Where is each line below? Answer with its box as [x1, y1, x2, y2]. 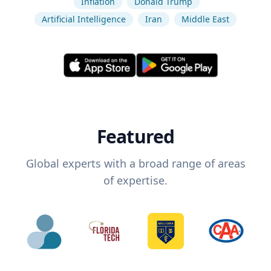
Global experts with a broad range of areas [25, 156, 246, 171]
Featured [96, 124, 175, 149]
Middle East [181, 13, 229, 25]
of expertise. [103, 173, 168, 188]
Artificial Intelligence [42, 13, 126, 25]
